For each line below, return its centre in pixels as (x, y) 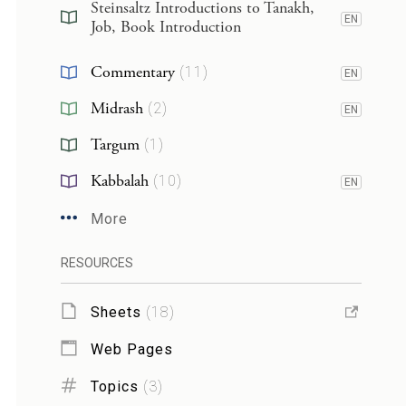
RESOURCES (97, 263)
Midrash (116, 108)
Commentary (132, 72)
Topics (114, 386)
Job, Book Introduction (165, 27)
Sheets (116, 312)
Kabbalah (119, 181)
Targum (115, 145)
